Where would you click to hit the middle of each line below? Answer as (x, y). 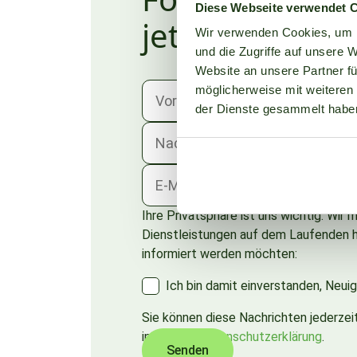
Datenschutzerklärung (260, 337)
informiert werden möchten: (220, 254)
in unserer (170, 337)
